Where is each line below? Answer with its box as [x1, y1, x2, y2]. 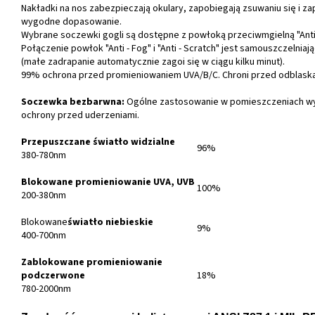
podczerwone [21, 269, 85, 283]
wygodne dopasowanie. [21, 15, 122, 30]
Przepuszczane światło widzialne [21, 135, 175, 150]
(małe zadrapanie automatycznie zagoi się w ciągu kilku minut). [21, 55, 285, 70]
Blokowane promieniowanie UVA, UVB [21, 175, 195, 190]
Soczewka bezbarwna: [21, 95, 124, 110]
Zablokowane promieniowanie [21, 255, 162, 270]
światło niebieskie [67, 215, 153, 230]
